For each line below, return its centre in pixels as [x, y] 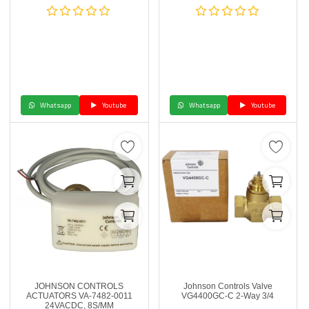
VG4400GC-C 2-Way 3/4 [228, 296]
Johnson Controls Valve [228, 286]
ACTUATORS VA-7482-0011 [79, 296]
